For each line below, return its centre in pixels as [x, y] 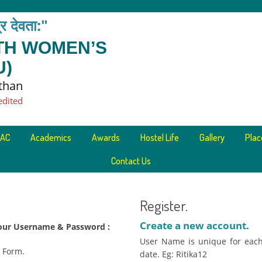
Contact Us [131, 161]
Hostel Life [159, 137]
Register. [164, 205]
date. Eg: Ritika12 [173, 254]
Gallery [212, 137]
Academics [51, 137]
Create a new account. [194, 225]
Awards [106, 137]
